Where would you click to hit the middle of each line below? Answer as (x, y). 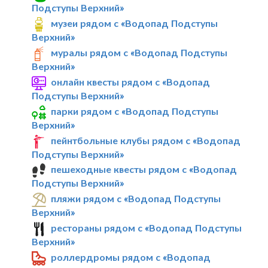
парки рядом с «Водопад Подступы (135, 111)
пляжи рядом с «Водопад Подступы (136, 199)
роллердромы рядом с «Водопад (131, 257)
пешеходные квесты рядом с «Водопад (144, 169)
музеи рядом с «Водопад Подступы (135, 23)
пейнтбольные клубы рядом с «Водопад (146, 140)
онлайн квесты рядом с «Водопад (131, 81)
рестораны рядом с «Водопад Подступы (147, 228)
